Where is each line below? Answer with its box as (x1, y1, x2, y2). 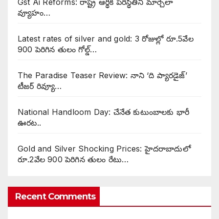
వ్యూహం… (18, 7, 51, 18)
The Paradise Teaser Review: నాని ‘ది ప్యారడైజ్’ (18, 70, 187, 80)
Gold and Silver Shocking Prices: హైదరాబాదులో (18, 143, 191, 153)
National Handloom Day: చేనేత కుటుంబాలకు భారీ (18, 107, 190, 117)
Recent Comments (15, 191, 96, 202)
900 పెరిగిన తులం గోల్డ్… (18, 44, 97, 54)
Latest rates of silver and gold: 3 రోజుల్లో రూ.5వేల (18, 33, 194, 44)
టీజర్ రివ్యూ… (18, 81, 62, 91)
